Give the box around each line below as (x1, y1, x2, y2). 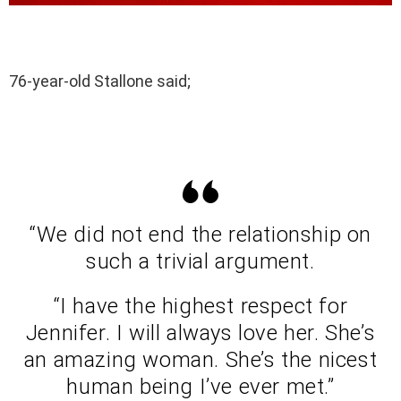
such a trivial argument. (86, 248, 315, 274)
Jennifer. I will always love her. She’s (25, 320, 376, 346)
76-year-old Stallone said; (9, 71, 191, 90)
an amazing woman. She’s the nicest (23, 346, 378, 372)
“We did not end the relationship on (29, 221, 371, 247)
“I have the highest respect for (53, 293, 348, 319)
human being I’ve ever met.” (66, 373, 335, 399)
